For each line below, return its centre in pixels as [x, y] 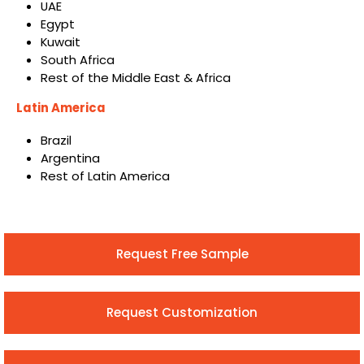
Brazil [56, 141]
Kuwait [60, 41]
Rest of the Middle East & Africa [135, 77]
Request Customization [182, 312]
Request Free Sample [182, 253]
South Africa [77, 59]
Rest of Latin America [105, 176]
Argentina [70, 158]
